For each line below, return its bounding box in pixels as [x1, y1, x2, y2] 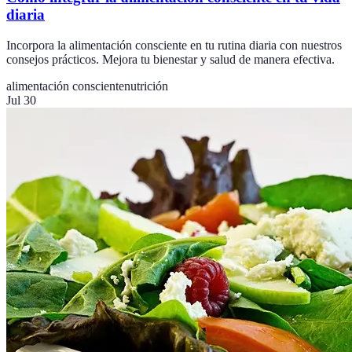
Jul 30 [6, 93, 36, 108]
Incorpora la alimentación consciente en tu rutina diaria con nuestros [6, 38, 342, 53]
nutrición [124, 79, 168, 93]
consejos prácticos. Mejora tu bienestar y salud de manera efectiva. [6, 53, 335, 67]
